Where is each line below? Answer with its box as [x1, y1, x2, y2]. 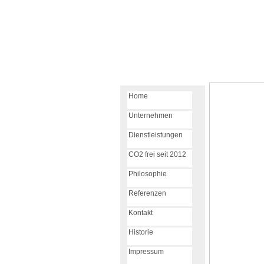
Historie [128, 228, 153, 237]
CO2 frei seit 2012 [128, 150, 186, 159]
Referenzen [128, 189, 166, 198]
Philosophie [128, 170, 167, 179]
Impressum [128, 247, 164, 256]
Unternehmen [128, 111, 173, 120]
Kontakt [128, 209, 153, 217]
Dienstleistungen [128, 131, 183, 140]
